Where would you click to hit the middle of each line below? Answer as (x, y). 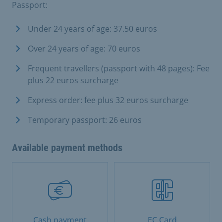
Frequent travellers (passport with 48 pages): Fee (119, 68)
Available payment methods (67, 147)
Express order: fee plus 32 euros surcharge (108, 100)
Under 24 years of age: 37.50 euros (92, 28)
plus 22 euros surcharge (73, 80)
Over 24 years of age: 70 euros (84, 48)
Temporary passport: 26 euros (85, 120)
